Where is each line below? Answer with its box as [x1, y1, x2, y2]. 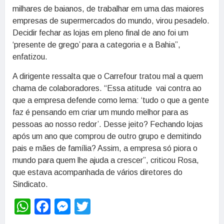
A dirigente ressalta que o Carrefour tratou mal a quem [12, 71, 203, 80]
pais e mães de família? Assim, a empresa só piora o [12, 143, 197, 152]
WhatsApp [30, 197, 104, 215]
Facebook [50, 197, 119, 215]
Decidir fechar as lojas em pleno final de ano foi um [12, 28, 188, 37]
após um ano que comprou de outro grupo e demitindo [12, 131, 201, 140]
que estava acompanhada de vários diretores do [12, 167, 182, 176]
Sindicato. [12, 179, 48, 188]
